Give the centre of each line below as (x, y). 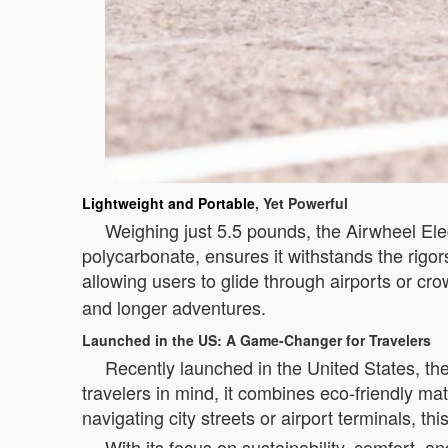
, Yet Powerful (301, 202)
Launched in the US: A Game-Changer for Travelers (256, 339)
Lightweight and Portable (168, 202)
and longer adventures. (174, 306)
